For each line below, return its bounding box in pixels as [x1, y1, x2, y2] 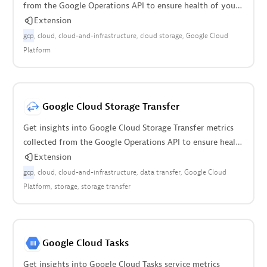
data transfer [139, 167, 181, 177]
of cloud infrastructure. [23, 151, 110, 162]
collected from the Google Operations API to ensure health [23, 137, 244, 147]
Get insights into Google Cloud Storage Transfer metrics [23, 123, 234, 133]
